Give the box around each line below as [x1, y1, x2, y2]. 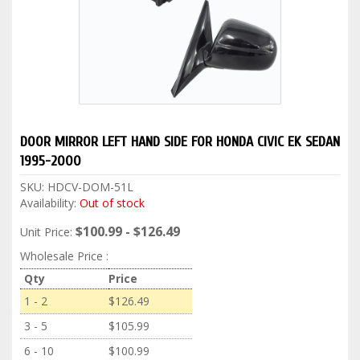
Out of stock [80, 194, 145, 211]
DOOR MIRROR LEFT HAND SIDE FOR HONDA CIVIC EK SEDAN [20, 133, 340, 150]
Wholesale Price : [20, 247, 108, 264]
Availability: [20, 194, 80, 211]
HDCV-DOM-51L [47, 178, 133, 194]
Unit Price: [20, 223, 72, 239]
